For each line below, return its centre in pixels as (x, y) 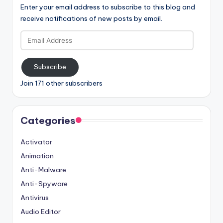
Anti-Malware (43, 169)
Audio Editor (41, 211)
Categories (48, 120)
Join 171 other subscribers (61, 83)
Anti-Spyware (44, 183)
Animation (37, 156)
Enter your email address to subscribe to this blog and (108, 7)
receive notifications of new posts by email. (91, 18)
